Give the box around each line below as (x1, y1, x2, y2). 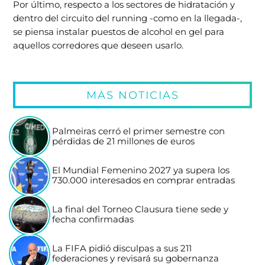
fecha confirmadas (52, 214, 134, 225)
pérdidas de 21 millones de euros (52, 135, 195, 147)
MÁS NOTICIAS (86, 88, 179, 101)
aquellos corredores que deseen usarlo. (13, 39, 184, 51)
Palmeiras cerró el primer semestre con (52, 125, 225, 137)
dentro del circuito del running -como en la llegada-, (13, 12, 243, 24)
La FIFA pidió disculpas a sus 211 (52, 243, 192, 254)
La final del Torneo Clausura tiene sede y (52, 203, 229, 215)
